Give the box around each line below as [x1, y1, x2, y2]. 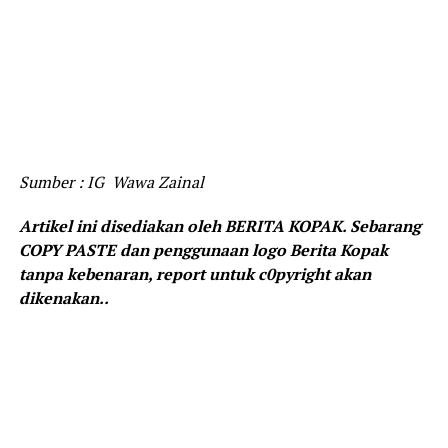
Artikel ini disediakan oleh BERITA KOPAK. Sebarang [18, 215, 421, 238]
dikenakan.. [18, 287, 109, 310]
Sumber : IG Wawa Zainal [18, 171, 208, 194]
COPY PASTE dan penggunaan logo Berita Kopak [18, 239, 388, 262]
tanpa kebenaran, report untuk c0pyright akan [18, 263, 371, 286]
